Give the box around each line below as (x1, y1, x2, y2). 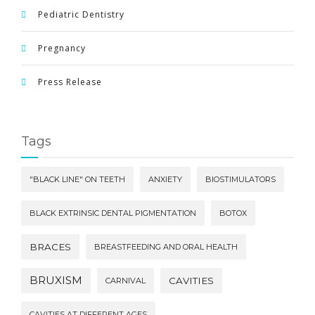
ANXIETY (148, 174, 182, 184)
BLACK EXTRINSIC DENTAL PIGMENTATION (30, 208, 196, 218)
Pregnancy (38, 42, 86, 54)
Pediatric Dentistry (38, 8, 124, 20)
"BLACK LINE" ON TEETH (30, 174, 125, 184)
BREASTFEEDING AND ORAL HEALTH (94, 242, 238, 252)
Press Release (38, 76, 102, 88)
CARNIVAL (105, 276, 146, 285)
